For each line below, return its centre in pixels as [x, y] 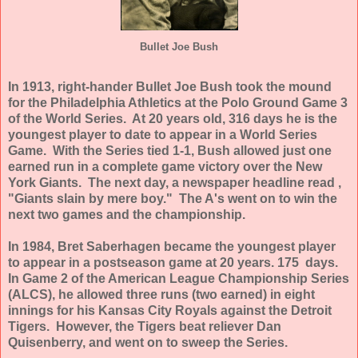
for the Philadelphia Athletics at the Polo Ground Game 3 [178, 102]
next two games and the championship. [127, 214]
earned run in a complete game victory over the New [165, 166]
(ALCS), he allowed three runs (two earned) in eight [161, 294]
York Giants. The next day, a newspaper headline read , [175, 182]
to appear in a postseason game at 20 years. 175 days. [175, 262]
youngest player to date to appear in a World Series [163, 134]
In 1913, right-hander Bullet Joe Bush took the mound [170, 86]
